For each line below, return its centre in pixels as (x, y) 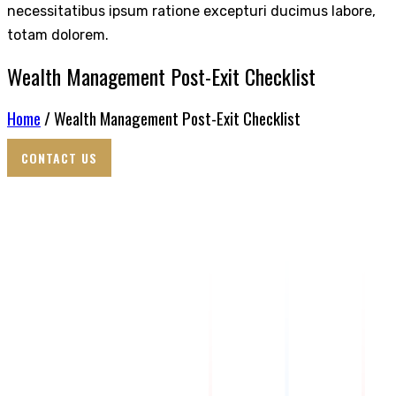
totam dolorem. (58, 35)
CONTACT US (59, 158)
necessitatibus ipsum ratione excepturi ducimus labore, (191, 11)
